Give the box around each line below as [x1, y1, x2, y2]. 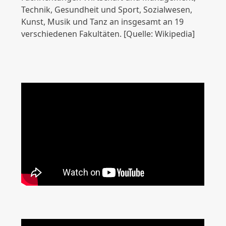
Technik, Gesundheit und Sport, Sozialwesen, [21, 4, 193, 16]
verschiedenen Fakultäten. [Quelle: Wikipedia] [21, 28, 195, 40]
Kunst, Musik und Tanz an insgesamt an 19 [21, 16, 184, 28]
